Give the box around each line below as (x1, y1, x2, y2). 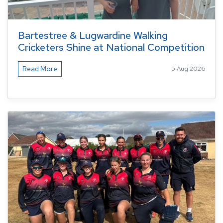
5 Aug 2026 (171, 64, 205, 73)
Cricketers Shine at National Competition (18, 40, 205, 54)
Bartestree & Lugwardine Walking (18, 28, 168, 42)
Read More (22, 64, 57, 73)
